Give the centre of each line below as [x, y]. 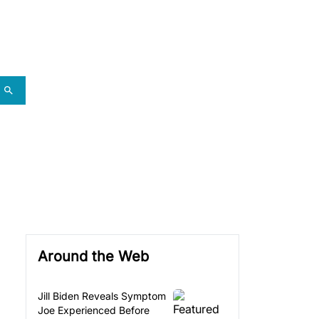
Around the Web [93, 256]
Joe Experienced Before [94, 310]
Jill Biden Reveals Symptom [102, 296]
